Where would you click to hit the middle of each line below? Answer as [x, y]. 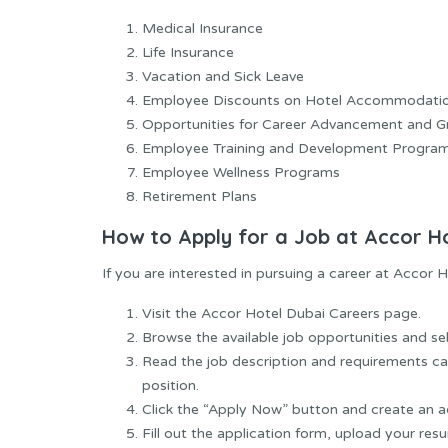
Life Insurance [188, 52]
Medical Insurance [202, 28]
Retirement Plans [199, 196]
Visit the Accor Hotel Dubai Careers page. [281, 314]
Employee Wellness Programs [241, 172]
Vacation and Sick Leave [223, 76]
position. [170, 386]
